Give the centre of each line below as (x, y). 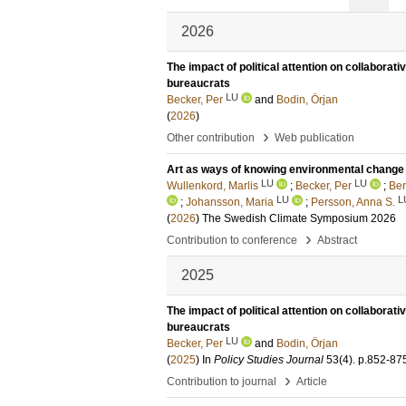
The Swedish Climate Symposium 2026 (299, 218)
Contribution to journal (222, 382)
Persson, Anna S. (353, 202)
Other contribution (211, 138)
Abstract (337, 240)
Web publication (314, 138)
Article (312, 382)
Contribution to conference (232, 240)
